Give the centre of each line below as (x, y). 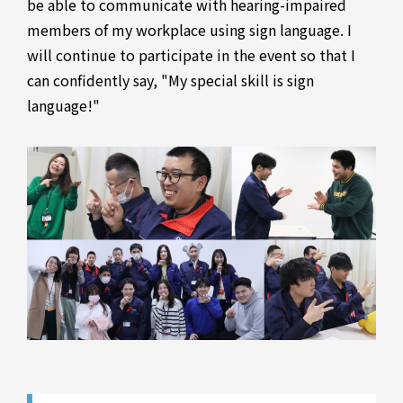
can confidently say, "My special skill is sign (170, 80)
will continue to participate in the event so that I (191, 55)
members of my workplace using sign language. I (189, 30)
